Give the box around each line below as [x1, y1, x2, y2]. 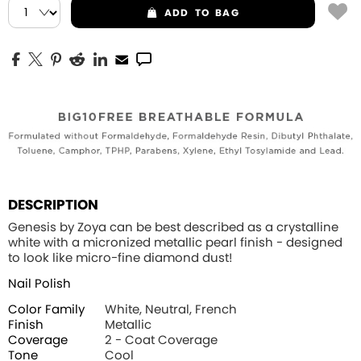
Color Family [8, 304, 85, 317]
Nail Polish [8, 278, 71, 291]
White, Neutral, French [105, 304, 237, 317]
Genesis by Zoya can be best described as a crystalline [8, 222, 338, 234]
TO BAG [194, 8, 239, 18]
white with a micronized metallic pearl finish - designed [8, 237, 342, 250]
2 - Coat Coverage [105, 334, 218, 347]
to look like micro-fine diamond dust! [8, 252, 232, 265]
